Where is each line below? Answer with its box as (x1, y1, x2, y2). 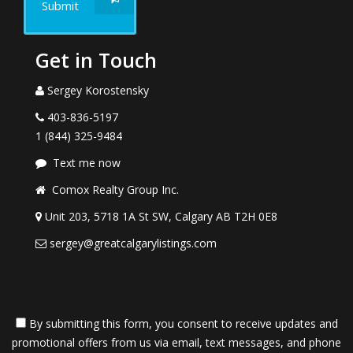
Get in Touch (35, 46, 157, 73)
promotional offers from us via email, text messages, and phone (12, 335, 341, 350)
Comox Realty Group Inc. (52, 182, 179, 197)
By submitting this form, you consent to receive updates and (25, 316, 338, 331)
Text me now (53, 155, 121, 170)
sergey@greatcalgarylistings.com (50, 236, 217, 251)
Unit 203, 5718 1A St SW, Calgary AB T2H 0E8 (45, 209, 277, 224)
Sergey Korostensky (47, 83, 149, 98)
